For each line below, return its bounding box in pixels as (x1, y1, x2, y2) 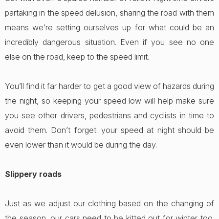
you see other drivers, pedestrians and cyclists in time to (5, 110, 214, 120)
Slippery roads (5, 169, 62, 179)
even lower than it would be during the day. (5, 140, 157, 150)
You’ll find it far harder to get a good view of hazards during (5, 81, 214, 91)
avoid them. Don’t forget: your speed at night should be (5, 125, 214, 135)
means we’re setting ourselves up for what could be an (5, 22, 214, 32)
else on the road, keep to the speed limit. (5, 52, 149, 62)
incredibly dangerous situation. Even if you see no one (5, 37, 214, 47)
